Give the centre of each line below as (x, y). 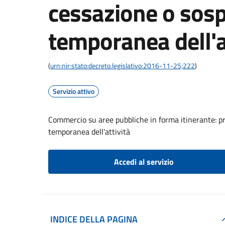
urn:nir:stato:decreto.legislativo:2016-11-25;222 (123, 66)
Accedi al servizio (144, 162)
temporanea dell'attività (89, 132)
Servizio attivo (74, 91)
